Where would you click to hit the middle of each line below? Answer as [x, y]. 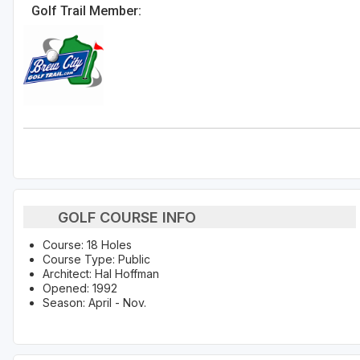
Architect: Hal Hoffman [101, 274]
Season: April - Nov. [94, 303]
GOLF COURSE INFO [127, 217]
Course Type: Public [96, 260]
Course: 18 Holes [87, 245]
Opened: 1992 [80, 288]
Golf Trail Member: [86, 11]
